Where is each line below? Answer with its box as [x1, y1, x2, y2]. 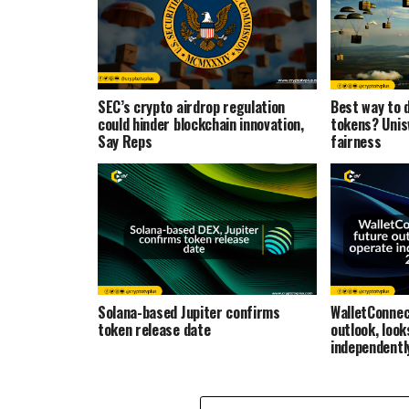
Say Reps [98, 131, 152, 153]
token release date [98, 319, 211, 341]
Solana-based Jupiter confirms [98, 301, 280, 324]
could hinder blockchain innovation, [98, 113, 304, 136]
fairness [330, 131, 382, 153]
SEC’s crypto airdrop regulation [98, 96, 286, 119]
